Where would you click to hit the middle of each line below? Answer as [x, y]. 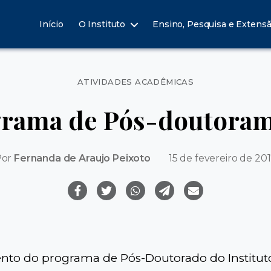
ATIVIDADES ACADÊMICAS [135, 82]
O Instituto [102, 24]
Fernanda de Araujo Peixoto [82, 158]
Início [51, 24]
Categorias [164, 77]
